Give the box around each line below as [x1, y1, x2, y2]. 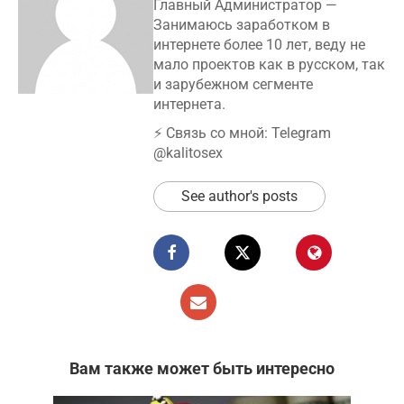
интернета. [153, 96, 225, 114]
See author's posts [181, 188, 298, 206]
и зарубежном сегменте [153, 76, 313, 94]
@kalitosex [153, 144, 223, 162]
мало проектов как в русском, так [153, 56, 385, 74]
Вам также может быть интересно [69, 359, 335, 379]
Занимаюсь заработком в [153, 16, 330, 34]
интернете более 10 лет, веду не [153, 36, 365, 54]
